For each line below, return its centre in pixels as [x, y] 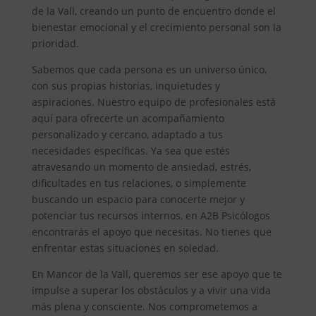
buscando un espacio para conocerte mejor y [138, 199]
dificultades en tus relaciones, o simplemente [139, 183]
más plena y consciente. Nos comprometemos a [144, 306]
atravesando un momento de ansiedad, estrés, [141, 166]
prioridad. [55, 43]
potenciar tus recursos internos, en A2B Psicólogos [151, 215]
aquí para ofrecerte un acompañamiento [128, 118]
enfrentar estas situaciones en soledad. [125, 248]
